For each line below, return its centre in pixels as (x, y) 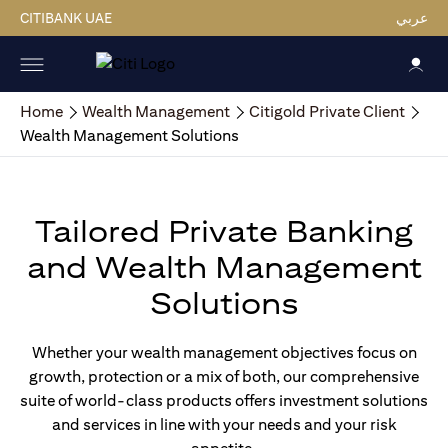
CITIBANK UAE (66, 18)
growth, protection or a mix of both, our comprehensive (224, 376)
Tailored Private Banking (224, 231)
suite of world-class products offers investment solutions (224, 400)
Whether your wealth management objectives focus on (224, 352)
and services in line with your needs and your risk (224, 424)
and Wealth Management (224, 267)
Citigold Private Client (327, 111)
